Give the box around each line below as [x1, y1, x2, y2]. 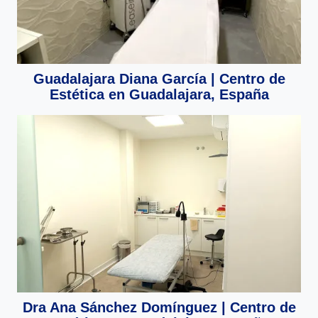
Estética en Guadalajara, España [49, 86, 269, 102]
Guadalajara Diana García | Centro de [33, 70, 285, 87]
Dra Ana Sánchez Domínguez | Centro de [22, 299, 296, 315]
